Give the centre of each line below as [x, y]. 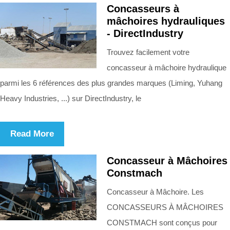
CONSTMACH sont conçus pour [162, 222]
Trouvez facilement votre [148, 52]
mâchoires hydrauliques [166, 21]
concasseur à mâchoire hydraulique [167, 67]
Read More [32, 133]
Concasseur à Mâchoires [167, 160]
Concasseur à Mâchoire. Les [155, 191]
